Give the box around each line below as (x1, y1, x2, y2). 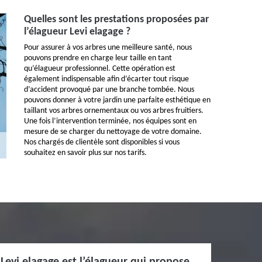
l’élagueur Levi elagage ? (24, 26, 130, 37)
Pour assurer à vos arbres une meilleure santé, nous (24, 43, 192, 52)
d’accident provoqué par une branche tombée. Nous (24, 85, 194, 94)
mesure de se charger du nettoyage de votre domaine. (24, 127, 202, 136)
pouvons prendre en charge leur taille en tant (24, 54, 172, 63)
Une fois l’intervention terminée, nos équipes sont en (24, 117, 196, 126)
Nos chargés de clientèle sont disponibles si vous (24, 138, 180, 147)
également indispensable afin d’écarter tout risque (24, 75, 189, 84)
